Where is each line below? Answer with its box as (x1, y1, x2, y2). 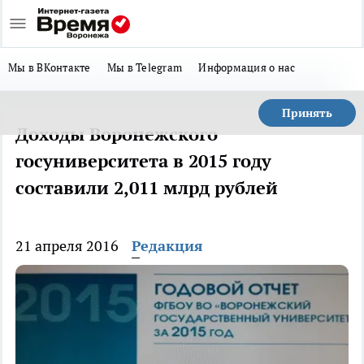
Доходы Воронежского (15, 123, 218, 145)
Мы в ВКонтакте (8, 60, 91, 75)
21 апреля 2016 (15, 236, 119, 255)
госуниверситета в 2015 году (15, 149, 271, 172)
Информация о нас (198, 60, 296, 75)
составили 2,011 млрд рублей (15, 176, 278, 199)
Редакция (132, 236, 203, 255)
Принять (282, 106, 332, 120)
